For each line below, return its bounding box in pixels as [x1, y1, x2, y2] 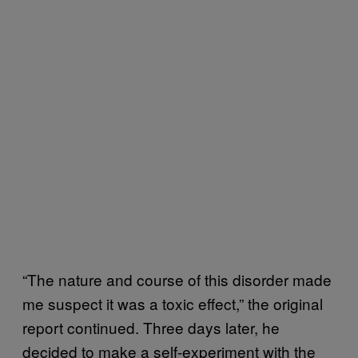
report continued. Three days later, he [22, 316, 280, 339]
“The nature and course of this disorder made [22, 268, 332, 291]
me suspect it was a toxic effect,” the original [22, 292, 323, 315]
